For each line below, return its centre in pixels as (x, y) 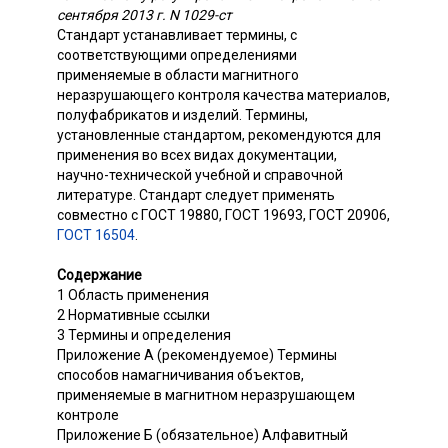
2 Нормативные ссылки (133, 315)
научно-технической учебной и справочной (200, 175)
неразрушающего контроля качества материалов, (223, 95)
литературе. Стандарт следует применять (196, 195)
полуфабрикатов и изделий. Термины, (182, 115)
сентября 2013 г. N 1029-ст (144, 15)
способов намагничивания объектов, (180, 375)
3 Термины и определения (144, 335)
